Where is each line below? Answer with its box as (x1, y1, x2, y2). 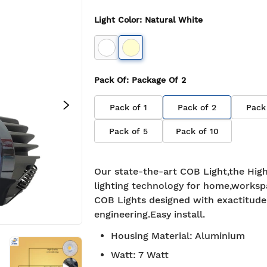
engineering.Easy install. (94, 209, 205, 220)
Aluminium (195, 230, 245, 241)
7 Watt (138, 249, 169, 260)
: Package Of (126, 75, 181, 85)
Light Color (94, 15, 139, 24)
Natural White (145, 15, 203, 24)
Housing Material (111, 230, 190, 241)
